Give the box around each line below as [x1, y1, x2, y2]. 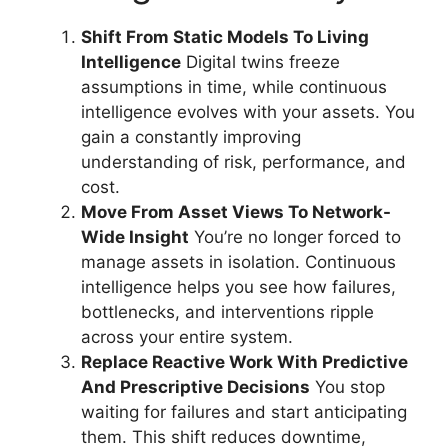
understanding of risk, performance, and [81, 152, 406, 172]
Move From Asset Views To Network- [81, 202, 391, 222]
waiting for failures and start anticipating [81, 402, 407, 422]
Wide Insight [81, 227, 189, 247]
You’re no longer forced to [189, 227, 401, 247]
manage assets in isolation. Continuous [81, 252, 396, 272]
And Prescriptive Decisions [81, 377, 310, 397]
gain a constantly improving [81, 127, 301, 147]
